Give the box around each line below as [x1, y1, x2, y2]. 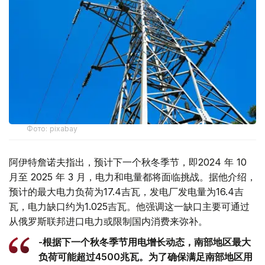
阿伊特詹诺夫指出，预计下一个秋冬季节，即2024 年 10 [9, 156, 247, 169]
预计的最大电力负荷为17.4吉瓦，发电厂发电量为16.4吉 [9, 186, 244, 198]
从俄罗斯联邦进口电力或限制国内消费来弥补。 [9, 215, 208, 228]
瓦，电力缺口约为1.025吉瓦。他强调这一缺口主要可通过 [9, 201, 250, 213]
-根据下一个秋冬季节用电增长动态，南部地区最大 [38, 236, 251, 248]
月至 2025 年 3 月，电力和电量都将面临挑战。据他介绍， [9, 171, 256, 183]
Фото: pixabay [27, 124, 78, 134]
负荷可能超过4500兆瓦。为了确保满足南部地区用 [38, 251, 253, 263]
